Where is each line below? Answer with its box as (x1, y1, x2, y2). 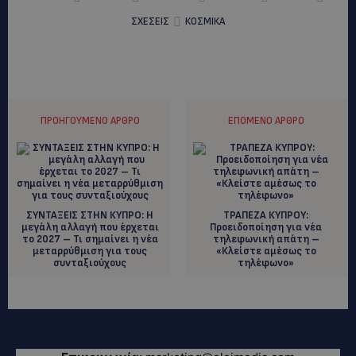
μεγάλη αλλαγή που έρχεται (21, 220, 159, 234)
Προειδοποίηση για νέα (210, 220, 323, 234)
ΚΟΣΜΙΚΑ (185, 14, 225, 28)
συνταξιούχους (53, 256, 127, 269)
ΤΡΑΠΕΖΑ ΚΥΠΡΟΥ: (223, 208, 309, 222)
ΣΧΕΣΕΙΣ (131, 14, 169, 28)
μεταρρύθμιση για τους (33, 244, 148, 257)
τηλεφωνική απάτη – (212, 232, 319, 246)
